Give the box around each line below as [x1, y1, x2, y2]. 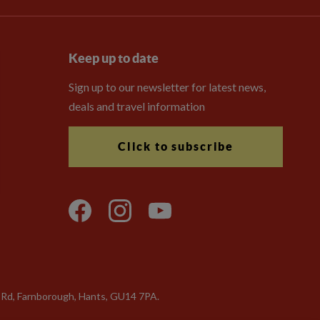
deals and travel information [68, 99, 205, 113]
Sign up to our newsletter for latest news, [68, 80, 266, 94]
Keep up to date [68, 51, 159, 66]
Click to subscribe [117, 140, 234, 153]
